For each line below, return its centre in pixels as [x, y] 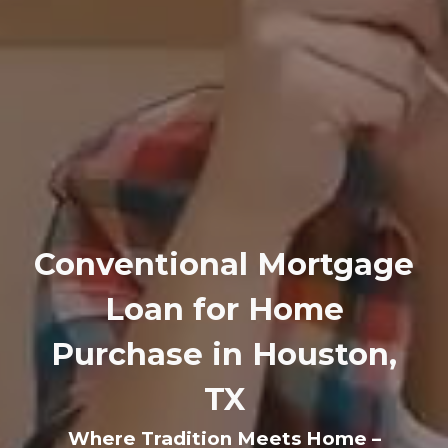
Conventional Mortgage [224, 264]
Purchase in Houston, [224, 354]
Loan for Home [224, 309]
